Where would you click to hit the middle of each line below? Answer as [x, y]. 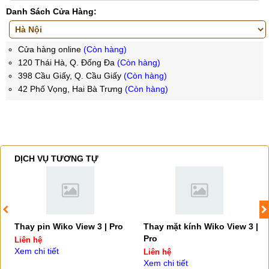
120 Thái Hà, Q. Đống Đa [68, 62]
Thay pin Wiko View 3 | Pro [69, 226]
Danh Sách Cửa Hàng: [51, 11]
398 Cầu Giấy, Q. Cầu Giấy [71, 76]
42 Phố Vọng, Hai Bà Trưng [71, 89]
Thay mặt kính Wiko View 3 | [201, 226]
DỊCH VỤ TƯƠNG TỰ [56, 159]
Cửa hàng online [51, 49]
